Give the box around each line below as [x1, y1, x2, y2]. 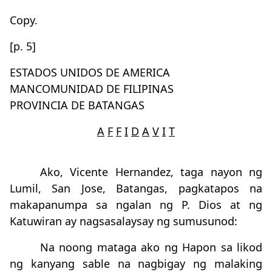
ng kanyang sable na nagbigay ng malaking [10, 256, 262, 271]
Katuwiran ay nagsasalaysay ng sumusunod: [10, 214, 237, 228]
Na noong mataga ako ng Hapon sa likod [40, 240, 262, 254]
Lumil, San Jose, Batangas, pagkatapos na [10, 181, 262, 195]
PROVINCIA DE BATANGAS [10, 98, 144, 112]
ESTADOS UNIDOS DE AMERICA [10, 65, 170, 80]
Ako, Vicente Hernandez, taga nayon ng [40, 165, 262, 179]
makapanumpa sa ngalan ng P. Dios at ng [10, 197, 262, 212]
